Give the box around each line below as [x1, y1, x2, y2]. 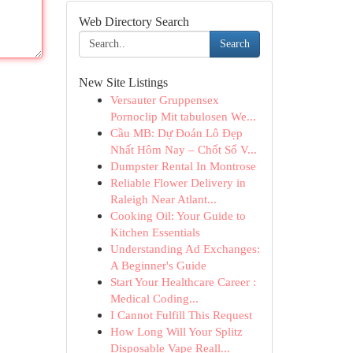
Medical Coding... [110, 292, 199, 305]
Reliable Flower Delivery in [110, 176, 246, 189]
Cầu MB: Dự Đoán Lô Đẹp [110, 126, 243, 139]
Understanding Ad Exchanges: [110, 242, 260, 255]
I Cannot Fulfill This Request [110, 308, 252, 321]
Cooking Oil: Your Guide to [110, 209, 246, 222]
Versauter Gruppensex [110, 93, 219, 106]
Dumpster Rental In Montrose [110, 159, 256, 173]
